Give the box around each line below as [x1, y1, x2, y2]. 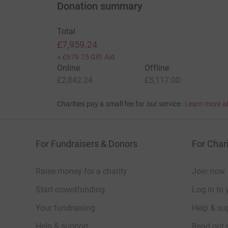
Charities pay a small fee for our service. [56, 100, 183, 108]
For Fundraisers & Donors [36, 138, 137, 150]
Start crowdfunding [36, 185, 105, 195]
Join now [192, 166, 225, 177]
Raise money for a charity [36, 166, 127, 177]
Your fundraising [36, 203, 95, 213]
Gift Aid [91, 53, 115, 62]
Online [56, 63, 80, 73]
